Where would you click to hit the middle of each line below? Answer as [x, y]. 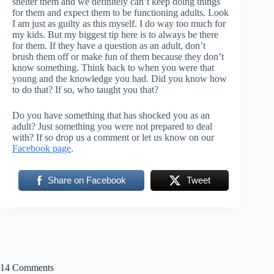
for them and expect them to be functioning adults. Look [120, 12]
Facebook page [42, 148]
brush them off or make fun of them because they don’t [118, 56]
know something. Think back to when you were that [113, 67]
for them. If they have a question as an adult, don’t [109, 45]
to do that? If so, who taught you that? [85, 89]
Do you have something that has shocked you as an [111, 115]
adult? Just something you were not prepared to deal [112, 126]
